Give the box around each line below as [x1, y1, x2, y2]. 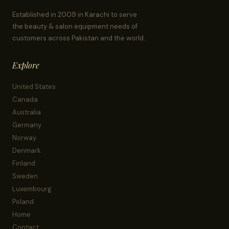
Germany [12, 120, 41, 129]
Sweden [12, 171, 38, 180]
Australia [12, 107, 41, 117]
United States [12, 82, 56, 91]
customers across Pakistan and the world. [12, 33, 145, 42]
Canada [12, 95, 38, 104]
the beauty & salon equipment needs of [12, 21, 138, 31]
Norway [12, 133, 36, 142]
